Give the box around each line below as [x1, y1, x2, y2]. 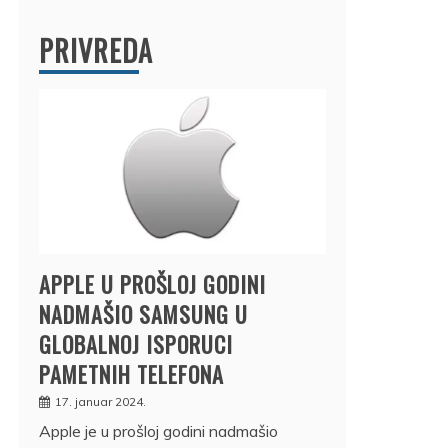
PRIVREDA [39, 29, 153, 71]
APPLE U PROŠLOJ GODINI [39, 267, 266, 300]
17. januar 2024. [55, 393, 146, 409]
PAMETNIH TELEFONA [39, 357, 224, 390]
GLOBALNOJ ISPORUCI [39, 327, 233, 360]
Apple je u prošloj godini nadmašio [39, 420, 278, 441]
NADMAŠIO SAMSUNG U [39, 297, 248, 330]
